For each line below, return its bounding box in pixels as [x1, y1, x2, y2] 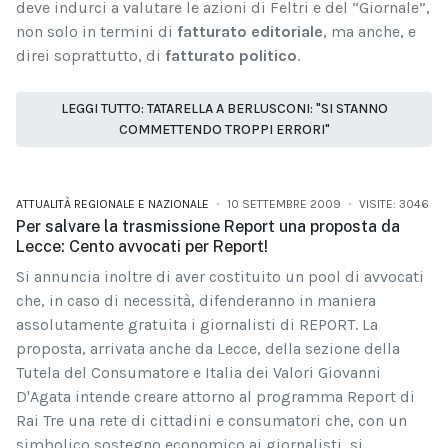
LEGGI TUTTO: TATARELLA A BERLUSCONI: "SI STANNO [60, 100, 388, 118]
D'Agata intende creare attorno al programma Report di [16, 386, 415, 406]
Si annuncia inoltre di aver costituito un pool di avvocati [16, 266, 424, 286]
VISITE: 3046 [359, 196, 429, 211]
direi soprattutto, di [16, 45, 165, 65]
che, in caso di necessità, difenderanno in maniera [16, 290, 376, 310]
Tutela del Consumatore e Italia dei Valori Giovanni [16, 362, 381, 382]
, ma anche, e [323, 21, 416, 41]
